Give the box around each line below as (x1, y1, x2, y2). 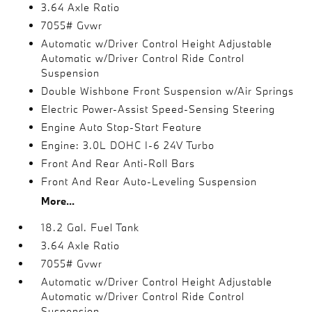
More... (41, 194, 75, 208)
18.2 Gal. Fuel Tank (41, 221, 140, 234)
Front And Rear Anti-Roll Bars (41, 157, 196, 170)
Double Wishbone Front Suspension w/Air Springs (41, 84, 295, 97)
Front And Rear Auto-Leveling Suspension (41, 175, 258, 188)
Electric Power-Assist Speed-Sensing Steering (41, 102, 276, 116)
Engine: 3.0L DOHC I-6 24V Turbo (41, 139, 215, 152)
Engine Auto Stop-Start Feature (41, 120, 203, 134)
